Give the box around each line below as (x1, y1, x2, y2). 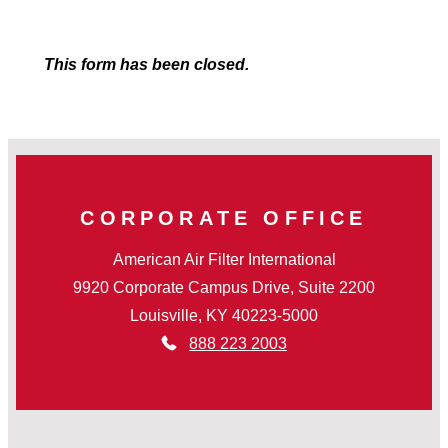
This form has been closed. (43, 56, 249, 74)
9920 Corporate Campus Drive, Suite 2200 (73, 279, 375, 297)
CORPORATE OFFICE (80, 207, 368, 230)
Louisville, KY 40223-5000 (130, 307, 318, 325)
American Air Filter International (112, 251, 336, 269)
